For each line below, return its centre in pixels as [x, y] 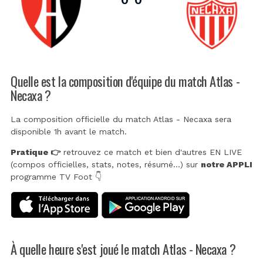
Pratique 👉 [36, 152]
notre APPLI [227, 165]
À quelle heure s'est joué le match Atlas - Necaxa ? [123, 248]
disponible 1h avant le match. [69, 132]
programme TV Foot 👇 [56, 177]
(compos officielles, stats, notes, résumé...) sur [106, 165]
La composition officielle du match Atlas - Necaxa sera [121, 119]
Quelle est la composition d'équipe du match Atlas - [125, 80]
